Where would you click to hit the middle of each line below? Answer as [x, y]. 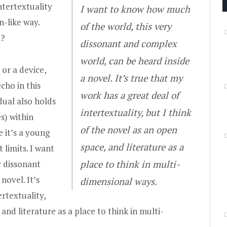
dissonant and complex [129, 44]
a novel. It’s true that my [131, 78]
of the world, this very [126, 27]
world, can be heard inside [135, 61]
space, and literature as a [132, 147]
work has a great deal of [130, 96]
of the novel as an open [129, 130]
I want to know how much [135, 9]
